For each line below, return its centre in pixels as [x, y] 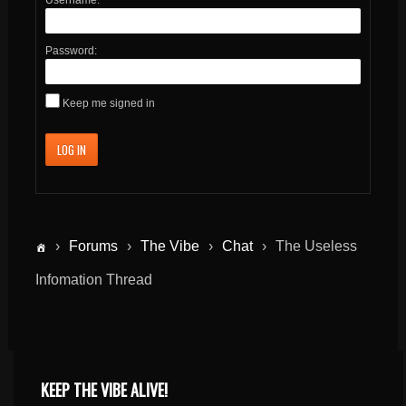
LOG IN [71, 149]
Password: [71, 50]
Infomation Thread [93, 279]
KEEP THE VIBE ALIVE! [105, 389]
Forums [93, 246]
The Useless [316, 246]
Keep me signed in [108, 103]
